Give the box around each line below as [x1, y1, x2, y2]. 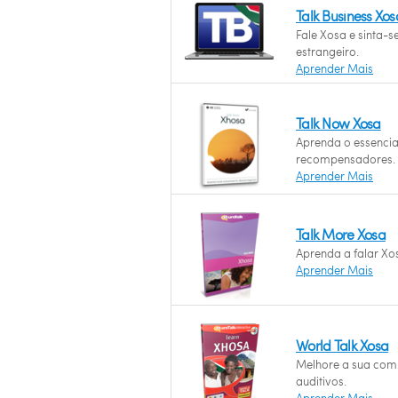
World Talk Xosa [296, 336, 389, 354]
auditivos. [296, 373, 346, 389]
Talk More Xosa [296, 225, 386, 243]
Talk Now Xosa [296, 114, 381, 132]
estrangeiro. [296, 44, 359, 60]
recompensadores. [296, 151, 395, 167]
